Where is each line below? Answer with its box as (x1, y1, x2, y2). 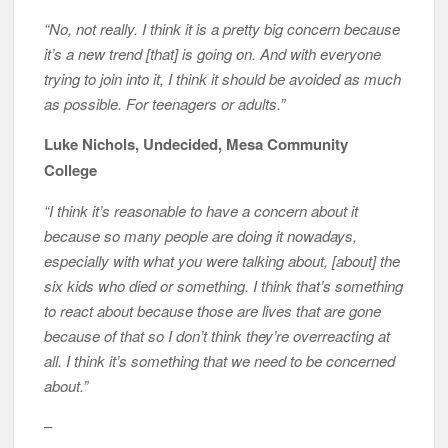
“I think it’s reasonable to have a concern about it (44, 199, 359, 221)
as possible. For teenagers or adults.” (44, 92, 286, 114)
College (44, 158, 98, 181)
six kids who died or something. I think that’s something (44, 274, 404, 296)
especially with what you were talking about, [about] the (44, 249, 401, 271)
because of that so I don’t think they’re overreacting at (44, 324, 391, 346)
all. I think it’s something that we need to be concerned (44, 349, 396, 371)
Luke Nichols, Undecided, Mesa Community (44, 132, 349, 155)
